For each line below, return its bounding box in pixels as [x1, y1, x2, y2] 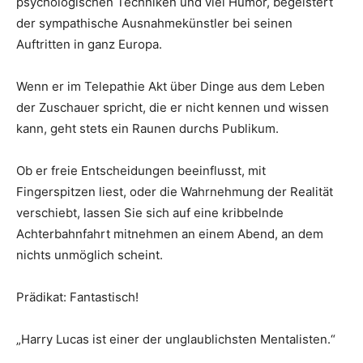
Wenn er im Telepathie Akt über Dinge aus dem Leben [16, 79, 325, 94]
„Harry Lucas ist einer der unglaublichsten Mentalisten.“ [16, 331, 335, 347]
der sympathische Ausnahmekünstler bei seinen [16, 15, 293, 31]
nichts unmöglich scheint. [16, 247, 163, 263]
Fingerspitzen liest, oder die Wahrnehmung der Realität [16, 184, 333, 199]
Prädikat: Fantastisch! [16, 289, 139, 305]
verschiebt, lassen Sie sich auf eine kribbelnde [16, 205, 284, 220]
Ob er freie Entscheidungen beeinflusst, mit [16, 163, 266, 178]
